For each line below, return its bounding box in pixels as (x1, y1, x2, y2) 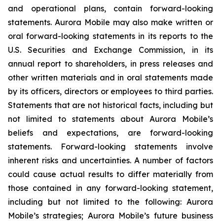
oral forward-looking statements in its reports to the (8, 31, 213, 41)
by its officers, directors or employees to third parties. (8, 86, 213, 96)
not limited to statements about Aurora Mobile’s (8, 114, 213, 124)
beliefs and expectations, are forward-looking (8, 128, 213, 138)
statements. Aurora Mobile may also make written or (8, 17, 213, 27)
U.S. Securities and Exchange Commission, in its (8, 45, 213, 55)
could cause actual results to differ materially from (8, 169, 213, 179)
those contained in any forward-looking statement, (8, 183, 213, 193)
